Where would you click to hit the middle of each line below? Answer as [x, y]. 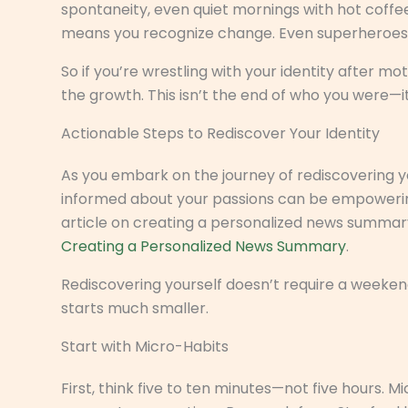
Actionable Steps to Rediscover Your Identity [220, 133]
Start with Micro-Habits [145, 346]
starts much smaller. [135, 308]
